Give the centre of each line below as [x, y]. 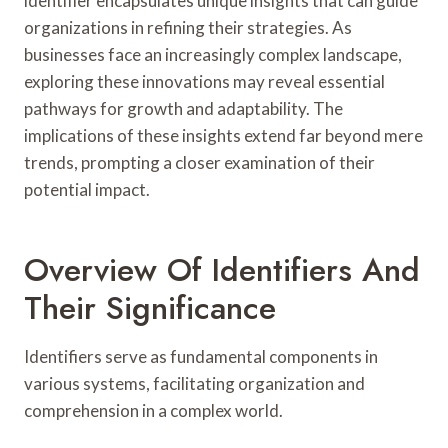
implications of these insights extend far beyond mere [223, 135]
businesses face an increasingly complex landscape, [213, 54]
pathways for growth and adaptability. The [183, 108]
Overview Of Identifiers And [222, 269]
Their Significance [150, 307]
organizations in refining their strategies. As [188, 27]
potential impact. [87, 189]
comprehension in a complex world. [153, 410]
